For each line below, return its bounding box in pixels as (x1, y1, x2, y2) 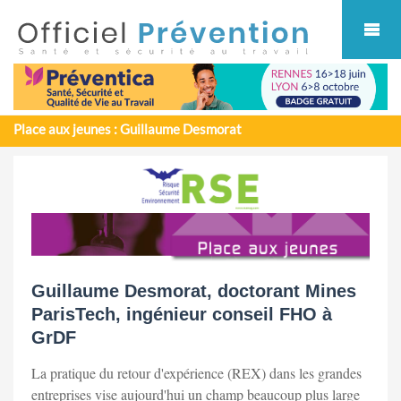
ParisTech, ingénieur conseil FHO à (31, 304, 332, 325)
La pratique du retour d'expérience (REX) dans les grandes (31, 363, 362, 383)
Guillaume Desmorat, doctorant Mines (31, 281, 356, 302)
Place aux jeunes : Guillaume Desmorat (13, 120, 242, 137)
